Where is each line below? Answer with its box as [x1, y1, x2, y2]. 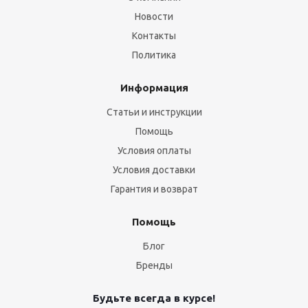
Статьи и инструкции [106, 107, 202, 118]
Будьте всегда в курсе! [93, 292, 215, 304]
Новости [135, 11, 173, 22]
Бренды [135, 260, 173, 271]
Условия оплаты [117, 145, 191, 156]
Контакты [132, 30, 176, 41]
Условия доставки [113, 164, 195, 175]
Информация [120, 82, 188, 93]
